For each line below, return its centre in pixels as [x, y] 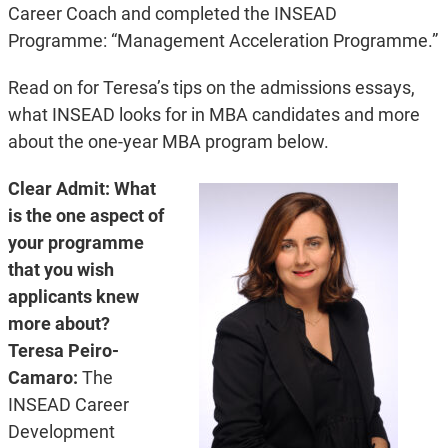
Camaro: [42, 378]
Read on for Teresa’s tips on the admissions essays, [211, 88]
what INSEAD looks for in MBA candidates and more [213, 115]
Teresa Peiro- [63, 351]
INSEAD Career [68, 405]
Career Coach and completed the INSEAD [172, 14]
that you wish [60, 270]
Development [61, 432]
